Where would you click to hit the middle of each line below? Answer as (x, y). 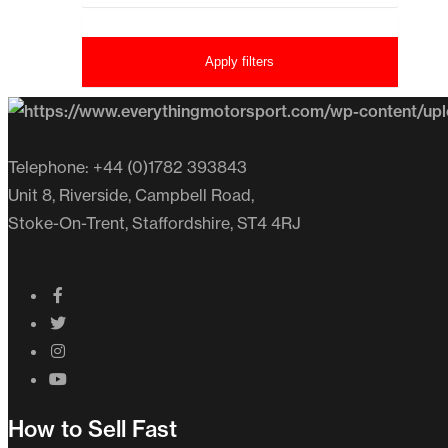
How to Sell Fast (92, 428)
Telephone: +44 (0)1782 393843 (127, 166)
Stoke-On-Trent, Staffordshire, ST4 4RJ (154, 222)
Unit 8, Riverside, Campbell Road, (131, 194)
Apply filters (240, 62)
